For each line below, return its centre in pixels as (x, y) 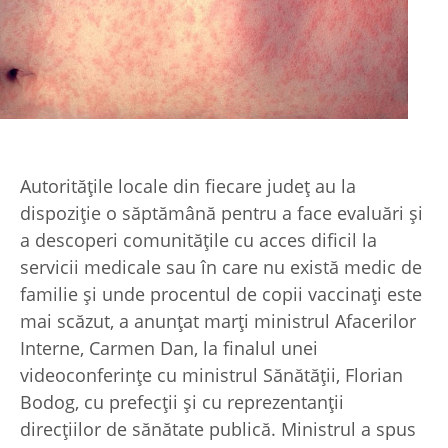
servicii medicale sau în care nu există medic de (221, 267)
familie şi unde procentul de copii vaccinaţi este (221, 294)
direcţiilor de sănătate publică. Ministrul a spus (218, 429)
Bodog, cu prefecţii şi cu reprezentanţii (182, 402)
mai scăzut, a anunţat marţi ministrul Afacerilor (218, 321)
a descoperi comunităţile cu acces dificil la (198, 240)
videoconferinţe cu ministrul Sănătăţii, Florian (211, 375)
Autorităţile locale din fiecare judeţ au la (188, 186)
